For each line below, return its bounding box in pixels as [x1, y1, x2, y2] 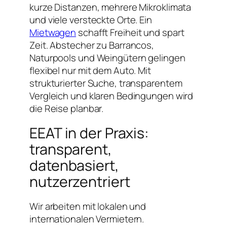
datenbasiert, [29, 155, 119, 175]
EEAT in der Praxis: [29, 123, 149, 143]
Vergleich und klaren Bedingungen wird [29, 89, 194, 102]
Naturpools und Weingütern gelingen [29, 51, 185, 64]
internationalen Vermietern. [29, 212, 144, 225]
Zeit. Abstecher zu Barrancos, [29, 38, 155, 52]
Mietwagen [29, 25, 77, 39]
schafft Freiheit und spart [76, 25, 184, 39]
